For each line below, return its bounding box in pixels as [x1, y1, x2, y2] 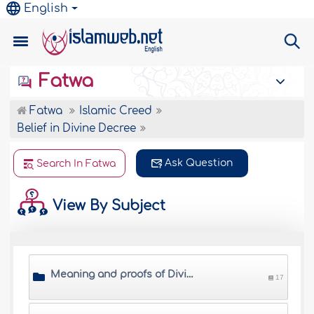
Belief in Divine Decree [17, 123, 137, 135]
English [24, 2, 69, 15]
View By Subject [48, 197, 166, 214]
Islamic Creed [79, 105, 153, 117]
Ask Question [165, 158, 233, 168]
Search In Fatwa [36, 158, 116, 169]
